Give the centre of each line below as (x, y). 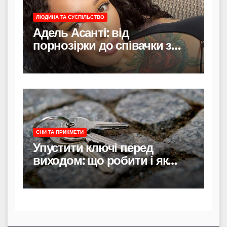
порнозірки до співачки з (102, 46)
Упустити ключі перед (93, 148)
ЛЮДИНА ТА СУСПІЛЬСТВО (70, 17)
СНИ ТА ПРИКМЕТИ (60, 132)
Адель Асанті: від (81, 33)
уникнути (59, 173)
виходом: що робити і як (101, 161)
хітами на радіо (75, 58)
